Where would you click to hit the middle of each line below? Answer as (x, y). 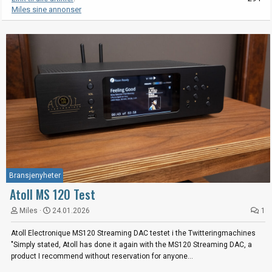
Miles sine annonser (46, 9)
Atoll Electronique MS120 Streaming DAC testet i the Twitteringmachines (133, 233)
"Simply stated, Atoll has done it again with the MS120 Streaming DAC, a (131, 244)
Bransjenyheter (35, 175)
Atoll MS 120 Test (53, 194)
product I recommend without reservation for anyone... (102, 256)
